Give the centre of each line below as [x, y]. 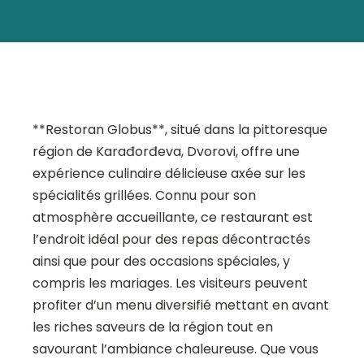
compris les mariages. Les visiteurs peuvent [170, 284]
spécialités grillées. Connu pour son [144, 196]
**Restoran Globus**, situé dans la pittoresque [180, 130]
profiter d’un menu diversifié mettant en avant [181, 305]
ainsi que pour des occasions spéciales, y [161, 262]
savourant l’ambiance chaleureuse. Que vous [175, 349]
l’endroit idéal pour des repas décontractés [171, 240]
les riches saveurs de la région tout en [153, 327]
